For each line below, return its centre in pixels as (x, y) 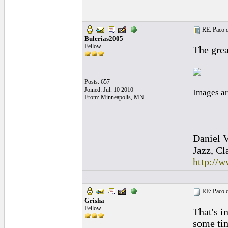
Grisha (94, 200)
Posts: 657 (97, 82)
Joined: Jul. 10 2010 (109, 90)
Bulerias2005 (104, 38)
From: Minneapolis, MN (114, 97)
